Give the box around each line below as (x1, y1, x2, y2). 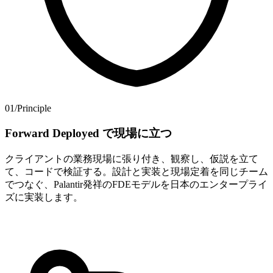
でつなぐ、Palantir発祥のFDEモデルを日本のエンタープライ (5, 179, 268, 190)
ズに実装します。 (5, 191, 83, 202)
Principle (17, 103, 51, 114)
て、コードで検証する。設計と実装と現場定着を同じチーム (5, 166, 268, 177)
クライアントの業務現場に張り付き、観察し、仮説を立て (5, 153, 258, 164)
